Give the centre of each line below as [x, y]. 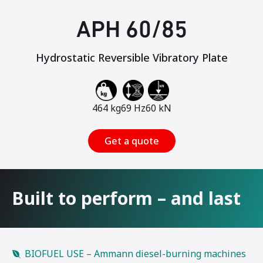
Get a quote [131, 141]
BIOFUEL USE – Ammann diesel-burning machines [135, 253]
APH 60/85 [131, 31]
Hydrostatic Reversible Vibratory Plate [131, 57]
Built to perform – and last [126, 198]
